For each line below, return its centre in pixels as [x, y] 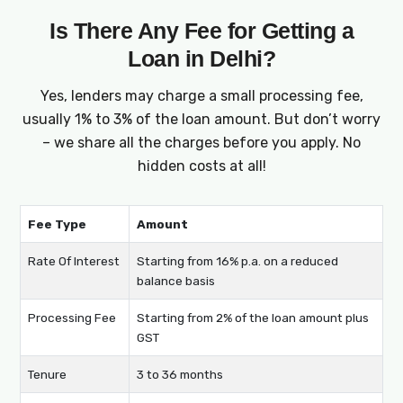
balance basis [176, 280]
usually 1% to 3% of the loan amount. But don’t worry [201, 119]
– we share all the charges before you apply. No [201, 142]
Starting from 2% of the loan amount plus [253, 317]
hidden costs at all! [201, 166]
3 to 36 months [180, 374]
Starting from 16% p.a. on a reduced [237, 260]
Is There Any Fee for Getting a [201, 30]
